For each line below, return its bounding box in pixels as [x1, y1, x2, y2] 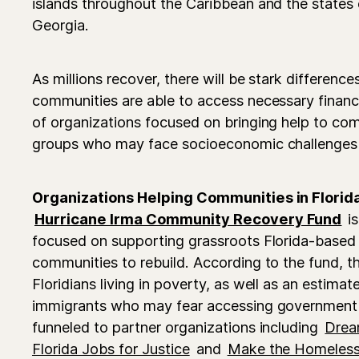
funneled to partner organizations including [32, 317, 323, 336]
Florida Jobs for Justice [32, 339, 190, 357]
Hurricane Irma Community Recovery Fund [34, 209, 342, 228]
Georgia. [32, 15, 89, 34]
